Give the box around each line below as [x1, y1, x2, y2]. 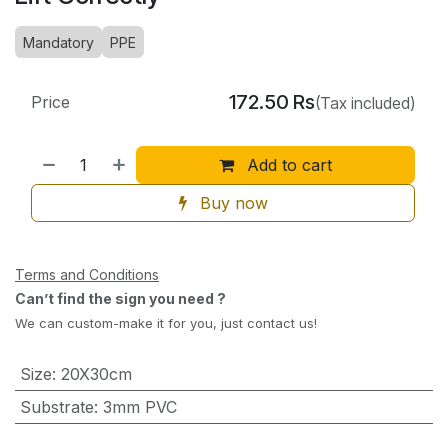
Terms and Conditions [15, 266, 159, 284]
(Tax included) [315, 93, 415, 114]
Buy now [194, 193, 268, 214]
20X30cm [60, 364, 132, 385]
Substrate [19, 397, 94, 418]
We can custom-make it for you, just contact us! [15, 315, 317, 332]
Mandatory [23, 34, 94, 52]
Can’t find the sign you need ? [15, 290, 229, 308]
